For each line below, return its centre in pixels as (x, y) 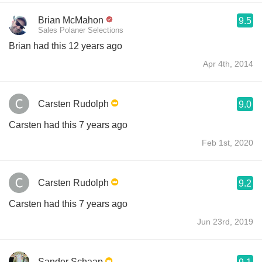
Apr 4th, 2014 (228, 63)
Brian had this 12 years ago (65, 46)
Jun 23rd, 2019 (225, 221)
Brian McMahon (71, 20)
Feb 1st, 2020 (227, 142)
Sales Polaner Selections (81, 30)
